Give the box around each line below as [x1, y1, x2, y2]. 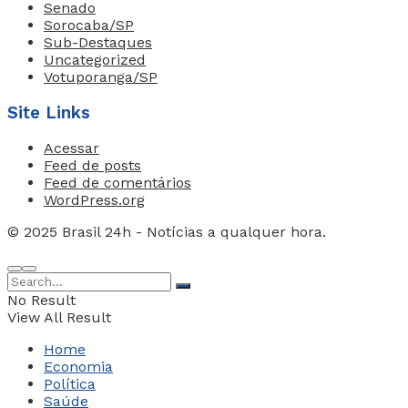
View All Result [7, 309, 111, 327]
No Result [7, 291, 76, 310]
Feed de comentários [44, 174, 191, 192]
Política [44, 375, 96, 393]
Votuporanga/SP [44, 67, 158, 86]
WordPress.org [44, 191, 145, 209]
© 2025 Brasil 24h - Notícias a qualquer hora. [7, 223, 326, 241]
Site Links [7, 102, 90, 123]
